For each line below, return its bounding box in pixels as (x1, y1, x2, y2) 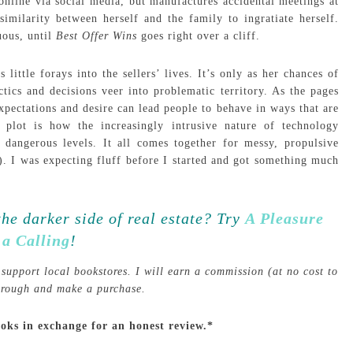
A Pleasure (245, 210, 324, 227)
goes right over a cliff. (137, 30, 260, 42)
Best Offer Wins (56, 30, 137, 42)
